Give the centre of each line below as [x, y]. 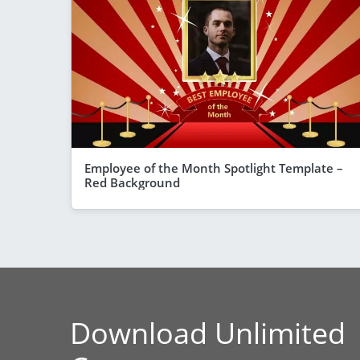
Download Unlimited [208, 333]
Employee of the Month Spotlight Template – [214, 168]
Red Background [132, 182]
